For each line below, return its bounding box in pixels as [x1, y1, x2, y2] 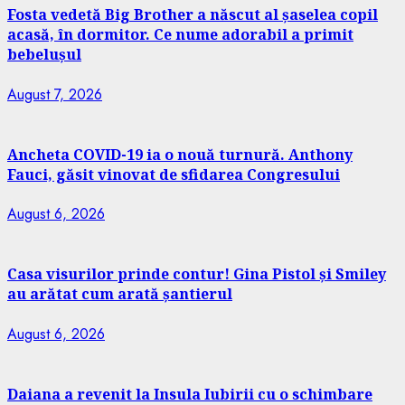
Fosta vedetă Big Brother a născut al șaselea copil [7, 5, 378, 25]
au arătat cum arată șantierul [7, 284, 232, 305]
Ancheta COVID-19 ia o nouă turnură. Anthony [7, 144, 353, 165]
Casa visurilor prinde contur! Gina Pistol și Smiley [7, 264, 386, 285]
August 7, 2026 [7, 83, 102, 105]
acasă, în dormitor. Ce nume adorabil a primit [7, 24, 353, 45]
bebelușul [7, 44, 81, 65]
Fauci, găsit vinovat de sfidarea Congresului [7, 164, 340, 184]
